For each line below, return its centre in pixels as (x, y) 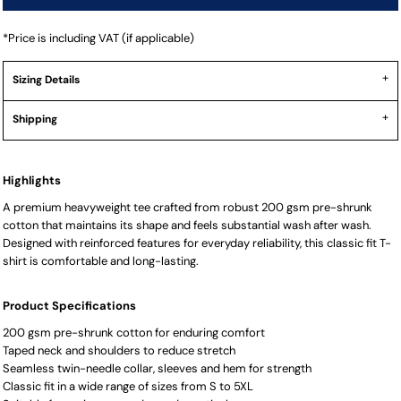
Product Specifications (69, 306)
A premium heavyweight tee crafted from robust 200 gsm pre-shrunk (188, 207)
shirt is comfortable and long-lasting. (101, 261)
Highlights (32, 180)
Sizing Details (46, 80)
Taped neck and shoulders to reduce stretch (119, 350)
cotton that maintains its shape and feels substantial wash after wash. (187, 225)
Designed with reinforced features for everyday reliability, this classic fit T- (197, 243)
